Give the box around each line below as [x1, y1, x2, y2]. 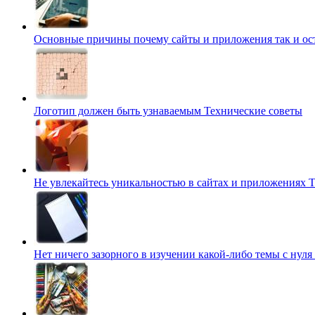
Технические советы [204, 104, 302, 117]
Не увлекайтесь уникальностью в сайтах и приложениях [34, 176, 309, 188]
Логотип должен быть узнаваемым [34, 104, 204, 117]
